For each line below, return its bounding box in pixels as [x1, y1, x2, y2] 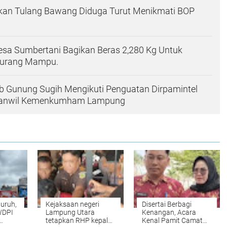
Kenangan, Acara [142, 208, 196, 217]
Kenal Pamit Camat [142, 216, 203, 225]
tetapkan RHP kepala [46, 216, 112, 225]
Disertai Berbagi [142, 200, 192, 209]
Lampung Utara [46, 208, 95, 217]
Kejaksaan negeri [46, 200, 99, 209]
